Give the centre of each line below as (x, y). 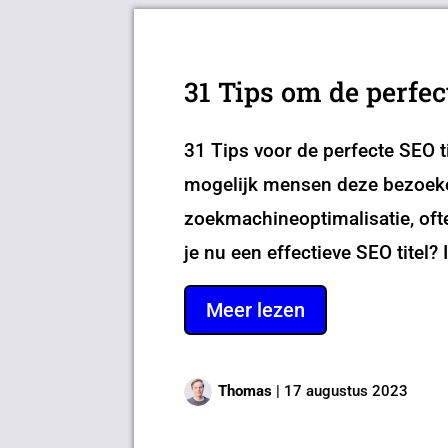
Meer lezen (256, 309)
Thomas (245, 390)
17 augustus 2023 (346, 390)
